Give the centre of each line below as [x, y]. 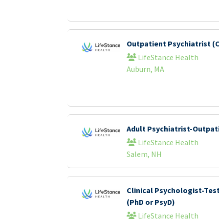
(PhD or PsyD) [151, 202]
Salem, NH [144, 154]
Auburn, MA [145, 69]
